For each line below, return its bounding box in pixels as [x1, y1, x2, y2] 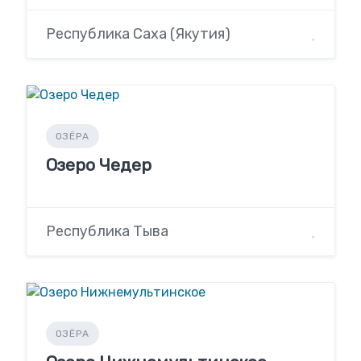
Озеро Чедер [46, 154, 151, 175]
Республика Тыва [46, 222, 168, 240]
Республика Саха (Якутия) [46, 24, 230, 43]
